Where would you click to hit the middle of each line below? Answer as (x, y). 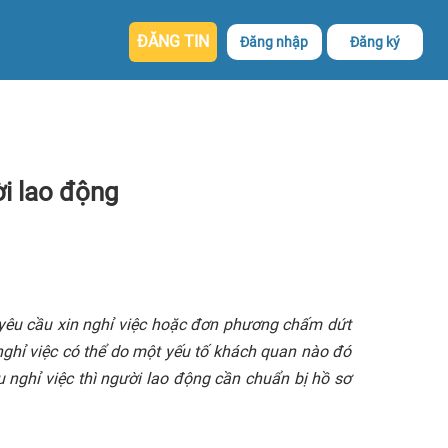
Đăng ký (375, 42)
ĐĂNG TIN (172, 41)
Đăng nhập (274, 42)
